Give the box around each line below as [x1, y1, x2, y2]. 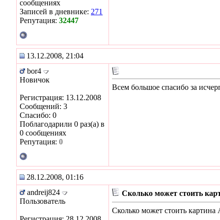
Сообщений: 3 [20, 102, 67, 110]
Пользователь [20, 196, 65, 205]
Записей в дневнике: [20, 7, 91, 16]
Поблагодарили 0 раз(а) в [20, 119, 105, 128]
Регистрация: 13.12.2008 [20, 93, 101, 102]
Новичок [20, 75, 50, 84]
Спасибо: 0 [20, 110, 56, 119]
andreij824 [27, 188, 60, 196]
